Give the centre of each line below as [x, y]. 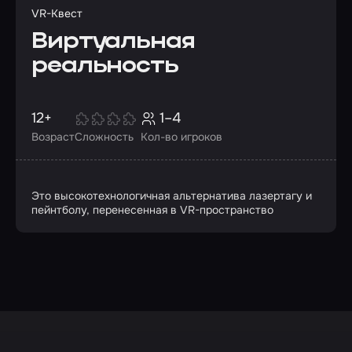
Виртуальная [113, 42]
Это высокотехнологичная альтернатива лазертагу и [172, 196]
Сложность [104, 137]
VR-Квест [57, 13]
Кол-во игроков [181, 137]
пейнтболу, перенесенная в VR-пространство [152, 210]
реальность [105, 66]
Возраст [53, 137]
